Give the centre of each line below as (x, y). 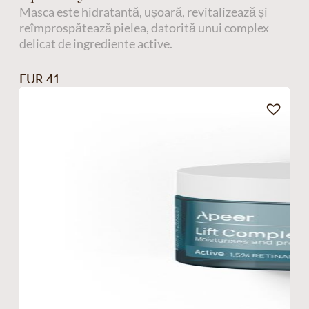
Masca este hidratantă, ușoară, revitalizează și (143, 12)
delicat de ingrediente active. (96, 44)
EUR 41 (39, 79)
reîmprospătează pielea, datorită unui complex (144, 28)
